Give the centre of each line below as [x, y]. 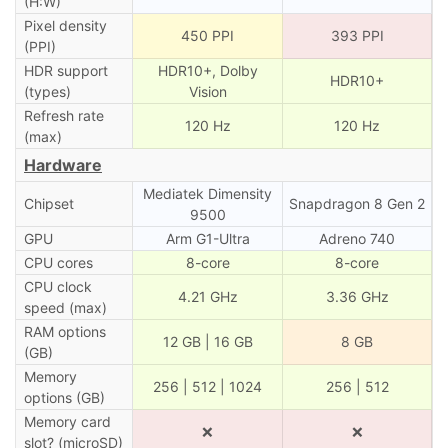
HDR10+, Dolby [207, 70]
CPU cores [58, 262]
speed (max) [65, 307]
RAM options [64, 331]
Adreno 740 [357, 238]
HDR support [65, 70]
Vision [207, 91]
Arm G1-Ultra [207, 238]
